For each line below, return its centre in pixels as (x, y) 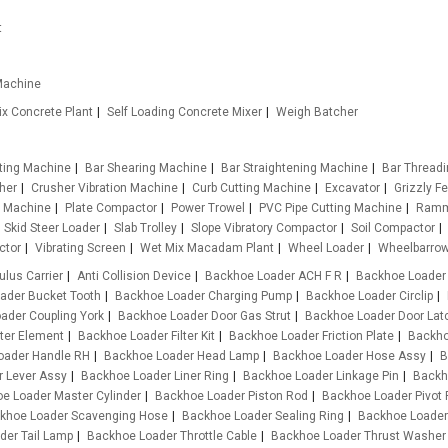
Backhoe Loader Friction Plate (311, 336)
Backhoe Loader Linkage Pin (321, 376)
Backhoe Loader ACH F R (274, 276)
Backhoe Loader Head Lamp (181, 356)
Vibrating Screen (80, 248)
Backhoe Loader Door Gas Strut (204, 316)
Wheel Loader (326, 248)
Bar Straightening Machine (295, 168)
